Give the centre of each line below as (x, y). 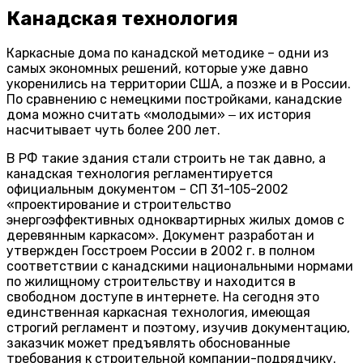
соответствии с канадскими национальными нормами (180, 267)
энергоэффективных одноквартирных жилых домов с (175, 220)
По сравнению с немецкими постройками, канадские (174, 100)
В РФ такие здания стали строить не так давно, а (166, 159)
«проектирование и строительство (119, 205)
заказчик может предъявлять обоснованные (148, 344)
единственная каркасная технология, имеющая (158, 313)
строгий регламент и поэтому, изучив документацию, (178, 328)
